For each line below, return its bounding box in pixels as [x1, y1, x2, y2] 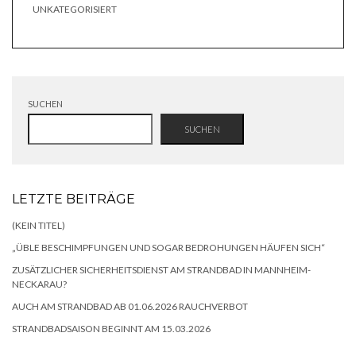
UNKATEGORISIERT [33, 3, 117, 16]
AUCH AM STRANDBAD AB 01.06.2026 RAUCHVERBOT [12, 300, 248, 313]
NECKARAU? [12, 278, 67, 291]
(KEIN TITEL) [12, 219, 65, 232]
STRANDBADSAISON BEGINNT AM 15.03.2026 [12, 323, 211, 335]
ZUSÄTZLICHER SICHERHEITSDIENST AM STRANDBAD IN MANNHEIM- [12, 264, 311, 277]
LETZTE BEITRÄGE [12, 192, 135, 207]
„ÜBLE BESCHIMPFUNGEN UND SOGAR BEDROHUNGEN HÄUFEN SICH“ [12, 242, 325, 254]
